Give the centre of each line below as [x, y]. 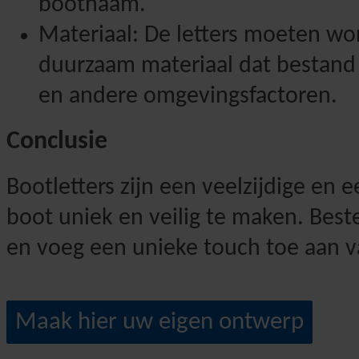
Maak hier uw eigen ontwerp [159, 323]
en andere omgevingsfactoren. [188, 96]
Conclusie [57, 142]
